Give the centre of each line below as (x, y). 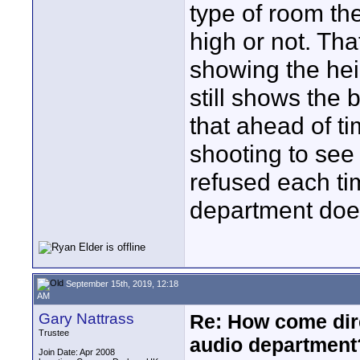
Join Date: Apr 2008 (77, 352)
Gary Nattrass (86, 319)
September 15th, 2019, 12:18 (121, 283)
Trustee (54, 333)
